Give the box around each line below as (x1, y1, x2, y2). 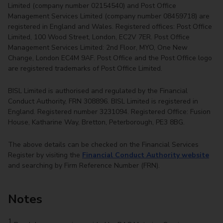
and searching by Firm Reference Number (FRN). (8, 161, 160, 171)
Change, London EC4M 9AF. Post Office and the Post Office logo (8, 53, 212, 63)
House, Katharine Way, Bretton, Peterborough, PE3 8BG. (8, 117, 185, 127)
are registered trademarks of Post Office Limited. (8, 64, 162, 74)
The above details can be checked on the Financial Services (8, 140, 199, 150)
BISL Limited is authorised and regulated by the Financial (8, 86, 188, 96)
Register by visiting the (8, 150, 82, 160)
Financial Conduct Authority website (82, 150, 209, 160)
